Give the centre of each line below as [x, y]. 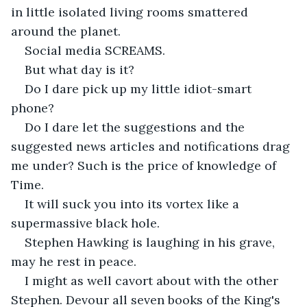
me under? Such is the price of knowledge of [145, 165]
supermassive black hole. [85, 223]
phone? [34, 108]
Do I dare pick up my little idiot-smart [140, 88]
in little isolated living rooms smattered [131, 12]
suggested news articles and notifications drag [152, 146]
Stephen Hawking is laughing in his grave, [151, 242]
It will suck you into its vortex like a [134, 204]
